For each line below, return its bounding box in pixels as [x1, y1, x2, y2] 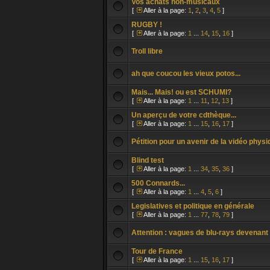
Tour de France [131, 247, 183, 256]
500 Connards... [131, 179, 185, 187]
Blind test [131, 156, 164, 165]
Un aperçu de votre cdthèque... [131, 111, 236, 119]
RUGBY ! [131, 20, 162, 29]
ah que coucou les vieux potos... [131, 69, 240, 78]
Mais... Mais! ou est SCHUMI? [131, 88, 231, 96]
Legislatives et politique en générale [131, 202, 254, 210]
